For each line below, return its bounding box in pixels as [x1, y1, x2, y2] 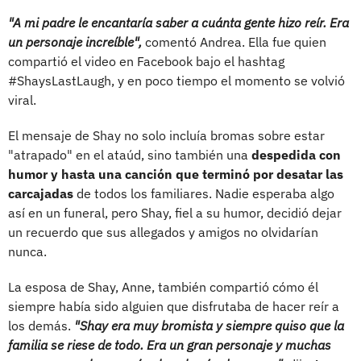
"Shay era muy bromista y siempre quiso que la [74, 317, 344, 334]
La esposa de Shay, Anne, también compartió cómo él [8, 278, 318, 295]
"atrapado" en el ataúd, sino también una [8, 146, 251, 163]
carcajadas [8, 185, 73, 201]
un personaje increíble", [8, 33, 142, 50]
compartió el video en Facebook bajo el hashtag [8, 52, 284, 69]
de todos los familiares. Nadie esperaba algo [73, 185, 334, 201]
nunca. [8, 243, 47, 259]
